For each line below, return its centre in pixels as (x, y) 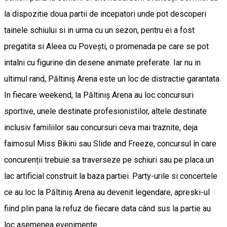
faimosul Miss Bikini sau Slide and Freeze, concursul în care (110, 144)
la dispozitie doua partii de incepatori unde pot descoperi (105, 14)
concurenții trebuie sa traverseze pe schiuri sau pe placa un (109, 160)
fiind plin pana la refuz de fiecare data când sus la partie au (107, 209)
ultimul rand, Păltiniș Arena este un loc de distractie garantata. (112, 79)
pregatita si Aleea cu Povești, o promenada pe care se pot (106, 47)
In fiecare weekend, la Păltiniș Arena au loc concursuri (99, 95)
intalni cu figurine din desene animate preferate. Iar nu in (102, 63)
